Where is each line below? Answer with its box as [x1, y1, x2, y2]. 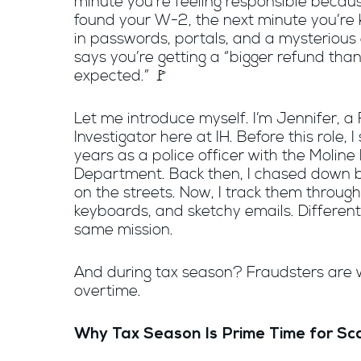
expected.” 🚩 [74, 67, 168, 86]
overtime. [74, 282, 141, 301]
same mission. [74, 221, 173, 240]
